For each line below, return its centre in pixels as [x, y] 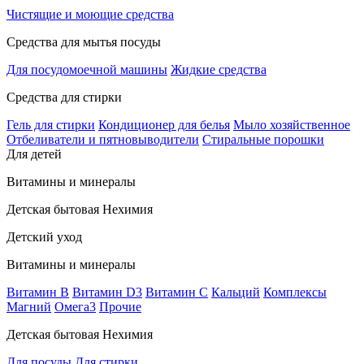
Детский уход [44, 237]
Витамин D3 [107, 292]
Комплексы [295, 292]
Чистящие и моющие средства [90, 14]
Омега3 [75, 307]
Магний [29, 307]
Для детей [34, 154]
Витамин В [38, 292]
